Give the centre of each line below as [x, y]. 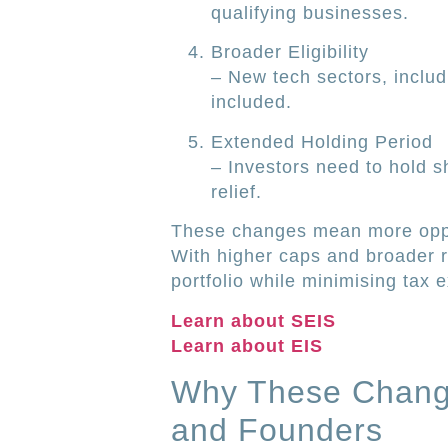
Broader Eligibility [289, 52]
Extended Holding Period [321, 141]
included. [251, 102]
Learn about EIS [246, 345]
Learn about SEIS [253, 320]
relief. [236, 191]
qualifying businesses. [309, 13]
